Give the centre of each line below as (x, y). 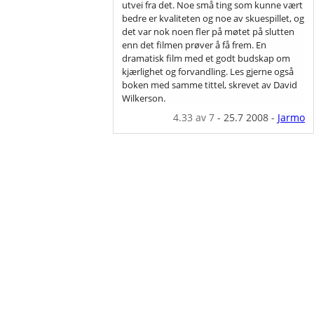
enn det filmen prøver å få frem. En (194, 45)
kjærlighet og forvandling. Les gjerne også (208, 71)
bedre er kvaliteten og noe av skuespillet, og (213, 18)
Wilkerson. (144, 98)
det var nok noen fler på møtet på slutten (209, 31)
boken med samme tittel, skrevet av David (210, 84)
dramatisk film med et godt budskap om (206, 58)
